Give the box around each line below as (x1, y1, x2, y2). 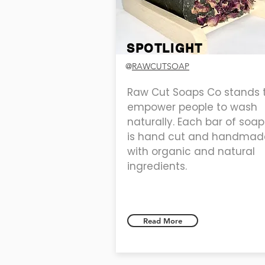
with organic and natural (127, 144, 255, 159)
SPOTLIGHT (127, 41, 203, 56)
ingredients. (127, 159, 190, 173)
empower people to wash (127, 99, 257, 114)
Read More (143, 215, 182, 225)
